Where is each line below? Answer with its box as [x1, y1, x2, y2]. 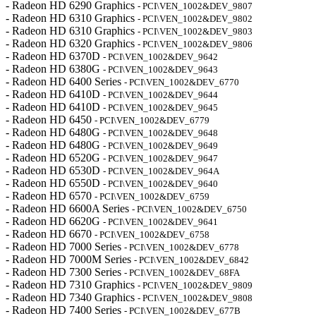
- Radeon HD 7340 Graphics [6, 291, 138, 303]
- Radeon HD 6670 [6, 228, 95, 240]
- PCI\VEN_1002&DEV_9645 [103, 102, 218, 113]
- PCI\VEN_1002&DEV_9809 [138, 280, 253, 291]
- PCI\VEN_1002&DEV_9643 [103, 64, 218, 75]
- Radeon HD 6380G [6, 63, 103, 75]
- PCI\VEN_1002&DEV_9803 [138, 26, 253, 37]
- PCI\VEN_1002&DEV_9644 [103, 90, 218, 100]
